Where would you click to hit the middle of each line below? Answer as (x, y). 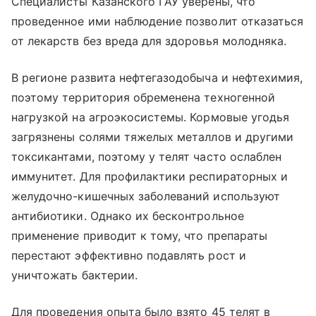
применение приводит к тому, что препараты (139, 235)
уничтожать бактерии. (74, 275)
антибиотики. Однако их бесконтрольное (128, 215)
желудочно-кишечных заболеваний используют (146, 196)
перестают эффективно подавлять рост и (129, 255)
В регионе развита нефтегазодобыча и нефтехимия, (157, 77)
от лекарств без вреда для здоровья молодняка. (149, 41)
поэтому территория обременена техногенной (143, 97)
